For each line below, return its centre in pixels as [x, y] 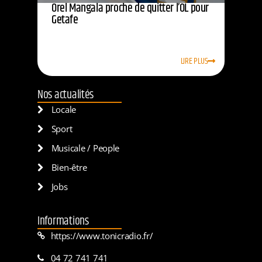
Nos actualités [66, 95]
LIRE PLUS [194, 61]
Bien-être [69, 167]
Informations [63, 221]
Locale [64, 109]
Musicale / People [85, 148]
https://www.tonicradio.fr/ [102, 235]
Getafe [65, 20]
